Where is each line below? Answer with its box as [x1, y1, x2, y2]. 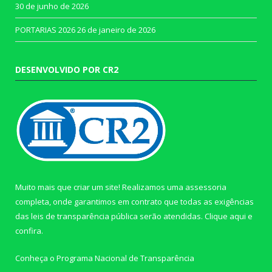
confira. [15, 225, 43, 237]
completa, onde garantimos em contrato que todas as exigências [15, 196, 254, 208]
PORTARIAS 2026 [15, 24, 75, 36]
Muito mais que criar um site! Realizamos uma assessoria [15, 182, 226, 193]
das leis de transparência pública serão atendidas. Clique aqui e [15, 211, 253, 222]
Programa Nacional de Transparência [56, 253, 194, 264]
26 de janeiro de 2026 [77, 24, 155, 36]
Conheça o [15, 253, 56, 264]
